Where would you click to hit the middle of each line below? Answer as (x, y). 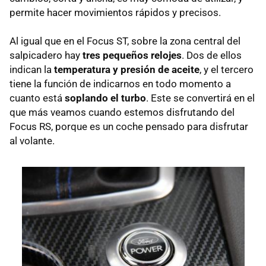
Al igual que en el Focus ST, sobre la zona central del (125, 41)
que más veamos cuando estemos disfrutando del (122, 112)
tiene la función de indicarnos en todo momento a (120, 83)
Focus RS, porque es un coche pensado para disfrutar (129, 126)
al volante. (32, 140)
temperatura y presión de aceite (126, 69)
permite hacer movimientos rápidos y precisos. (115, 12)
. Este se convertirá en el (200, 98)
